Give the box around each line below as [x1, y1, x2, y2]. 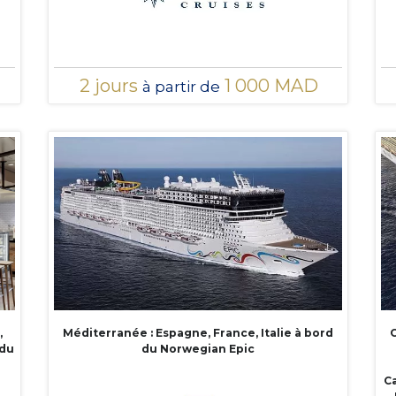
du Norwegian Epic [141, 341, 255, 355]
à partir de [142, 77, 220, 95]
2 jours [80, 74, 142, 96]
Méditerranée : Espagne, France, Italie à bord [63, 325, 333, 339]
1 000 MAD [220, 74, 318, 96]
